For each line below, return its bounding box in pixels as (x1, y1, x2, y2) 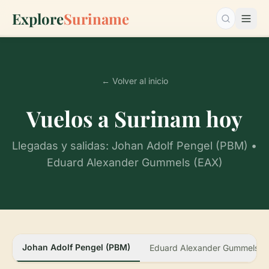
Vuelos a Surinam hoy (26, 104, 243, 133)
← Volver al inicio (101, 76, 168, 86)
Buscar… (231, 13, 264, 23)
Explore (12, 8, 64, 28)
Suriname (64, 8, 129, 28)
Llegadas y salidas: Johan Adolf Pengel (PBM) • (12, 139, 257, 152)
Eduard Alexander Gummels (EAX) (46, 156, 223, 169)
